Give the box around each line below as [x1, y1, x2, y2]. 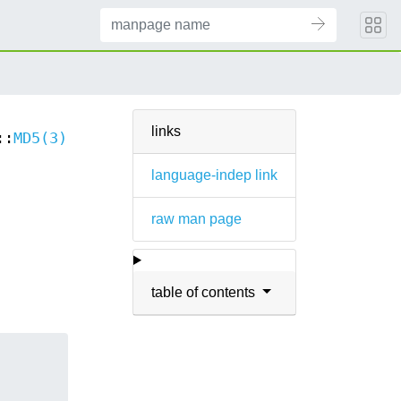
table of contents [151, 285, 259, 300]
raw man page [151, 211, 242, 226]
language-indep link [151, 167, 277, 183]
